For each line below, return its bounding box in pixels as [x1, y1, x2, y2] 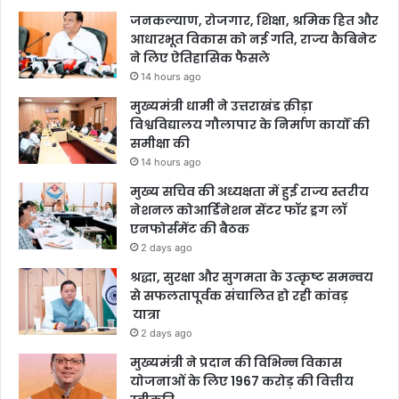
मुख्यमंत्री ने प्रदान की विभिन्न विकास [130, 354, 342, 372]
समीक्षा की [130, 134, 190, 153]
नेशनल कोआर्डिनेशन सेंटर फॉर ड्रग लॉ [130, 201, 346, 220]
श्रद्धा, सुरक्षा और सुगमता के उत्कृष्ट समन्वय [130, 268, 373, 287]
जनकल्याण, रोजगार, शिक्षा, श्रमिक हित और [130, 12, 379, 30]
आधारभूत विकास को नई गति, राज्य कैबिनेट [130, 30, 377, 49]
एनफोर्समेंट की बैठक [130, 220, 249, 239]
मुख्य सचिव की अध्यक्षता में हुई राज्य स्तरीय [130, 183, 369, 201]
